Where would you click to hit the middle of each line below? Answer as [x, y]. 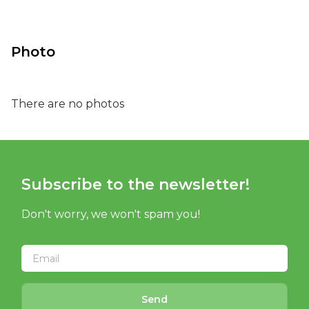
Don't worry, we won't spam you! [111, 214]
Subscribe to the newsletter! [136, 185]
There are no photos [68, 104]
